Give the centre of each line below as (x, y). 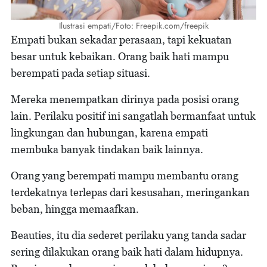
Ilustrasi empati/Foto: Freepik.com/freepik (133, 25)
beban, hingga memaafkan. (75, 209)
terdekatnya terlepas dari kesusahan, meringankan (130, 192)
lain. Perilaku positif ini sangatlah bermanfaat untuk (133, 116)
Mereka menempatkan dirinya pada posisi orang (125, 99)
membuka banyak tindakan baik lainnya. (107, 149)
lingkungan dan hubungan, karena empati (109, 132)
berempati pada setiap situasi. (80, 73)
